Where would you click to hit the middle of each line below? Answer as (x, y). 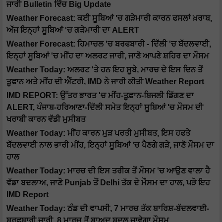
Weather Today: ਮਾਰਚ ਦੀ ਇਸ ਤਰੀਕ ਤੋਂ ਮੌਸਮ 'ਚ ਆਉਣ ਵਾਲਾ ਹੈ (108, 171)
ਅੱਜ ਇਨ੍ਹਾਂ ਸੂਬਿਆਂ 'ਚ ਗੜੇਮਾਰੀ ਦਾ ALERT (73, 30)
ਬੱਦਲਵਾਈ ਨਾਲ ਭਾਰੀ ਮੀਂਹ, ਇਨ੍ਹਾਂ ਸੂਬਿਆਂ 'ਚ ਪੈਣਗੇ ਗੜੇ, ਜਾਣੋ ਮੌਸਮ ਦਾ (110, 145)
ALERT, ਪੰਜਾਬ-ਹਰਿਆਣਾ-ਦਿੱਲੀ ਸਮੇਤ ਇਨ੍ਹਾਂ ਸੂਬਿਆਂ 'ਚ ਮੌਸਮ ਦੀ (105, 108)
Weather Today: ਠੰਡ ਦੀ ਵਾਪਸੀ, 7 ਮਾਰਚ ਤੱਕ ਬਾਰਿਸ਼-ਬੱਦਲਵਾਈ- (108, 209)
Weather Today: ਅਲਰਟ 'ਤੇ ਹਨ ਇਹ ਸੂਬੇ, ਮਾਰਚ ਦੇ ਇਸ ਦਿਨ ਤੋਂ (105, 70)
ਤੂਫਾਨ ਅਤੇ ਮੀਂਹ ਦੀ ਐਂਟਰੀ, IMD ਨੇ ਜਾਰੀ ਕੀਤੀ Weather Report (105, 82)
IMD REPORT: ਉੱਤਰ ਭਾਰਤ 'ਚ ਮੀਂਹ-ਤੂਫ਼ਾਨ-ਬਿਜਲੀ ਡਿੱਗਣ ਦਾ (100, 96)
